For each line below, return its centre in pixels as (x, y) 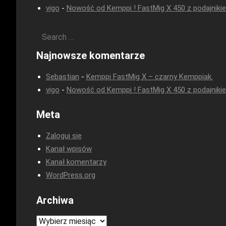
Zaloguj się (64, 136)
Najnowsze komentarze (91, 55)
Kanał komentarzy (76, 162)
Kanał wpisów (69, 149)
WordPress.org (70, 175)
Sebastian (62, 76)
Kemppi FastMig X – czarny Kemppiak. (149, 76)
